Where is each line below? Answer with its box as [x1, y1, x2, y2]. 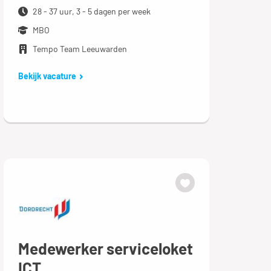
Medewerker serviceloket [18, 238, 193, 258]
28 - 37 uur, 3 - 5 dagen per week [32, 6, 151, 16]
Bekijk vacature [18, 71, 76, 81]
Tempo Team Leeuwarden [32, 44, 127, 54]
